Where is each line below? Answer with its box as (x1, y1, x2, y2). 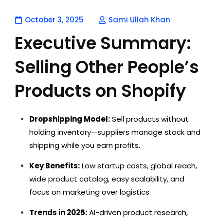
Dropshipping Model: (29, 114, 110, 124)
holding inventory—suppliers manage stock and (29, 127, 200, 137)
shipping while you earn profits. (29, 140, 140, 150)
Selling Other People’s (15, 55, 199, 79)
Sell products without (110, 114, 189, 124)
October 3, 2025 (25, 15, 84, 25)
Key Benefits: (29, 161, 80, 171)
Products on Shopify (15, 79, 186, 103)
